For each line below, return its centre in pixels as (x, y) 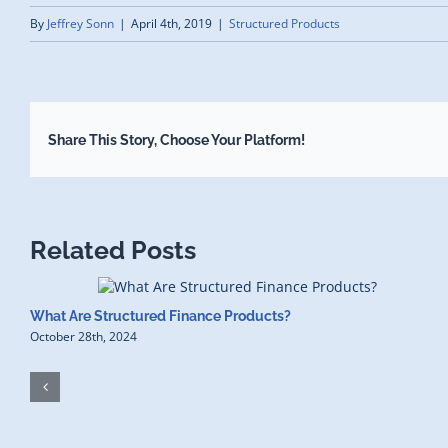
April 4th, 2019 (171, 24)
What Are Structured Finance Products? (160, 315)
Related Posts (113, 250)
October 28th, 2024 (83, 336)
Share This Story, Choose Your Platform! (176, 139)
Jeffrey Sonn (80, 24)
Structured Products (284, 24)
